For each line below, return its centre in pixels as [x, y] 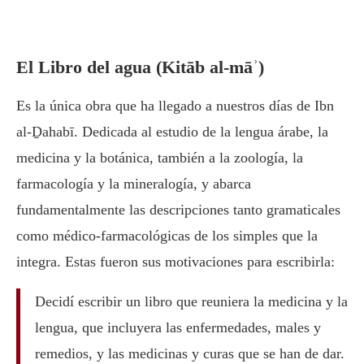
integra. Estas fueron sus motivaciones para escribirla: [175, 261]
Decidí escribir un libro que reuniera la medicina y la [191, 301]
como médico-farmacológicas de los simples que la [167, 235]
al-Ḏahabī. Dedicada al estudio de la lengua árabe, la [172, 131]
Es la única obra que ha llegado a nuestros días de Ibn [175, 105]
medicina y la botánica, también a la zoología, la [160, 157]
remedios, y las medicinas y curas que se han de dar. [189, 353]
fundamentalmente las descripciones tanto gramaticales [178, 209]
